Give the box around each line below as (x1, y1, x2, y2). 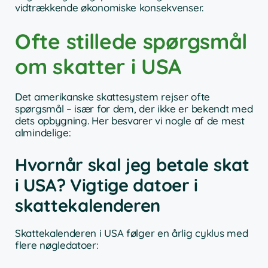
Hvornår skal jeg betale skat (15, 153, 249, 175)
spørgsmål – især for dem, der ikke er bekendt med (15, 102, 253, 115)
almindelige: (15, 126, 71, 139)
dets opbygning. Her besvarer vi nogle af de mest (15, 114, 245, 127)
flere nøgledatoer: (15, 238, 99, 251)
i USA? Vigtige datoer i (15, 173, 199, 196)
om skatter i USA (15, 53, 182, 80)
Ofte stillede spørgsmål (15, 28, 248, 55)
